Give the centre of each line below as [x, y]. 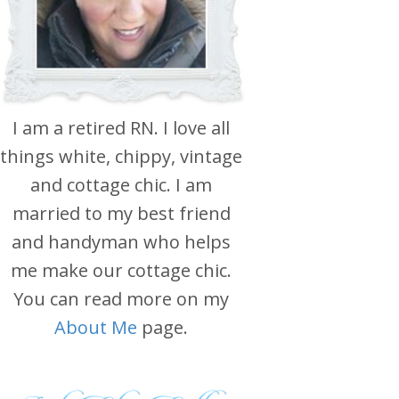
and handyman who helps [121, 241]
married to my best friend [121, 213]
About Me [98, 327]
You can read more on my [121, 298]
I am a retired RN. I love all [121, 127]
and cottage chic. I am [121, 184]
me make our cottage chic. [121, 270]
